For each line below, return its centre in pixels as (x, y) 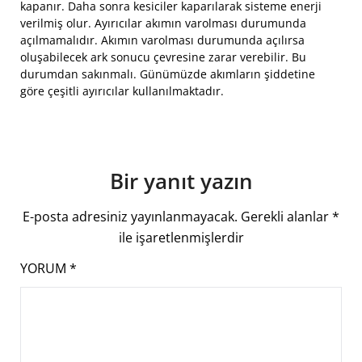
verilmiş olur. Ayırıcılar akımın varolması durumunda (163, 23)
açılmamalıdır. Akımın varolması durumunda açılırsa (162, 40)
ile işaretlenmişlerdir (181, 238)
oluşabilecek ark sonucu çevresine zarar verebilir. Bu (163, 57)
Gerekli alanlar (286, 217)
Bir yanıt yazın (181, 181)
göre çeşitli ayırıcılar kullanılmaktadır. (122, 91)
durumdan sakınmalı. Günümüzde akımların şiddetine (168, 74)
